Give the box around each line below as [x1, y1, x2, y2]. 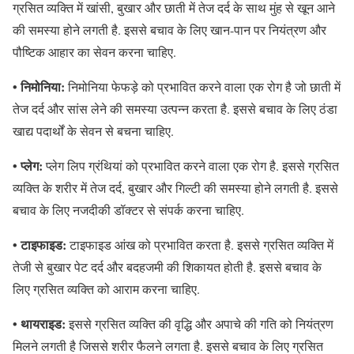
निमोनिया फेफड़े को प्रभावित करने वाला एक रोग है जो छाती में [65, 77, 341, 95]
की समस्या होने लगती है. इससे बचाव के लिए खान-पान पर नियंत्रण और [13, 21, 326, 38]
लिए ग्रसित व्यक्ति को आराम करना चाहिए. [13, 280, 200, 297]
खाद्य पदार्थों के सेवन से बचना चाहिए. [13, 122, 174, 139]
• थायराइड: [13, 314, 66, 333]
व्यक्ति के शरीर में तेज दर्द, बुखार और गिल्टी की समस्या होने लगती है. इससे [13, 179, 338, 196]
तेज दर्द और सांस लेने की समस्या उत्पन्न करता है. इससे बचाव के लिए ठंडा [13, 100, 337, 117]
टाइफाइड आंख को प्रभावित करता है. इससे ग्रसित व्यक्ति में [70, 235, 333, 253]
